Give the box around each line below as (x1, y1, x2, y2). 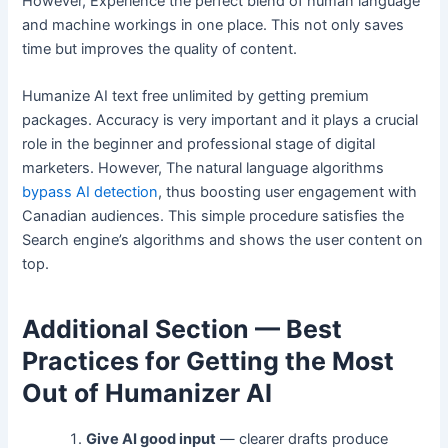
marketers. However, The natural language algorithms (22, 158, 385, 177)
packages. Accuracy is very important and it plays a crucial (22, 110, 419, 129)
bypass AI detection (22, 182, 159, 201)
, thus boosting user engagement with (158, 182, 418, 201)
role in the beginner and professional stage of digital (22, 134, 376, 153)
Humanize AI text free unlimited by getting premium (22, 86, 370, 105)
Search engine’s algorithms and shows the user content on (22, 230, 424, 249)
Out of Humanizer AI (22, 378, 273, 409)
